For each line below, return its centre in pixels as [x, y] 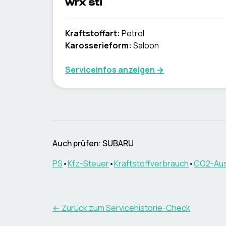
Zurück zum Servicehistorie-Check [126, 208]
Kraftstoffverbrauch [151, 163]
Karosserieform [97, 45]
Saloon [146, 45]
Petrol [133, 33]
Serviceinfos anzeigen [110, 70]
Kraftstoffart [91, 33]
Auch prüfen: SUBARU [93, 143]
